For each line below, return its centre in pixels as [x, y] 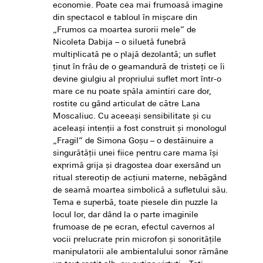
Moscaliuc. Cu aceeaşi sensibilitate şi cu [132, 117]
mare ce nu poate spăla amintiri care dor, [132, 92]
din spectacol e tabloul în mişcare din [125, 18]
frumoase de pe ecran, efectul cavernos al [134, 228]
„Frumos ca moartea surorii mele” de [124, 31]
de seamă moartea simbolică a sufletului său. [140, 191]
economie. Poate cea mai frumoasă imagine [138, 6]
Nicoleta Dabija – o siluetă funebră [119, 43]
